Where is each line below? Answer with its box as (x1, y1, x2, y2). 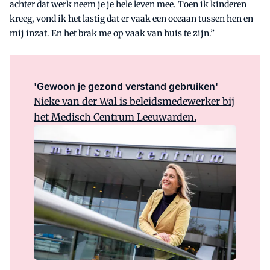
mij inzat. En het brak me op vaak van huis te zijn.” (10, 28, 215, 39)
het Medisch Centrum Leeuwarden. (34, 111, 196, 124)
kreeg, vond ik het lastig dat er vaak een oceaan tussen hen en (10, 13, 253, 25)
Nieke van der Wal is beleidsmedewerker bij (34, 95, 234, 108)
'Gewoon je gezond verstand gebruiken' (34, 80, 218, 93)
